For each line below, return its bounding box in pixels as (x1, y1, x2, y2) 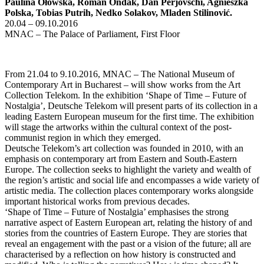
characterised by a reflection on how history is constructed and (5, 249, 236, 260)
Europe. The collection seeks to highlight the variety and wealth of (5, 164, 251, 175)
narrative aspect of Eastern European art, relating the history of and (5, 217, 252, 228)
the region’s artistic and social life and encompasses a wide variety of (5, 175, 259, 186)
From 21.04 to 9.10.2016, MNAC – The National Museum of (5, 69, 235, 80)
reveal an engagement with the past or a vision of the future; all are (5, 239, 251, 249)
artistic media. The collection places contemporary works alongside (5, 186, 253, 196)
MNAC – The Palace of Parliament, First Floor (5, 29, 180, 39)
